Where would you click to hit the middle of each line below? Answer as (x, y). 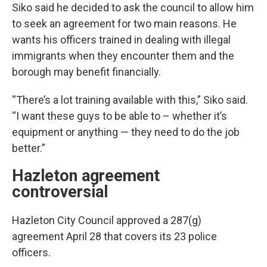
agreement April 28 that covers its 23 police (114, 236)
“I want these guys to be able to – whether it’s (119, 116)
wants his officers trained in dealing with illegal (121, 39)
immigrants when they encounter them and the (123, 55)
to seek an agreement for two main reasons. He (124, 23)
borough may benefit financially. (86, 72)
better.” (29, 148)
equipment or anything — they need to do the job (126, 132)
